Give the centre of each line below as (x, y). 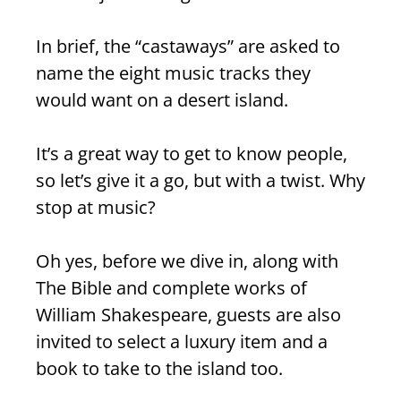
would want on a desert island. (162, 100)
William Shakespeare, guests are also (188, 315)
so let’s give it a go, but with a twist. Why (200, 181)
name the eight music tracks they (173, 73)
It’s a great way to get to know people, (192, 154)
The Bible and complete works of (171, 288)
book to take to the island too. (159, 369)
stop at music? (96, 208)
